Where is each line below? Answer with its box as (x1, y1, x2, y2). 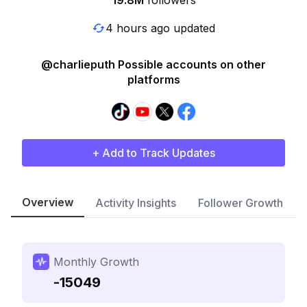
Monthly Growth (53, 255, 139, 269)
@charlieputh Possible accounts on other (41, 58, 266, 71)
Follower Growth (198, 196, 283, 210)
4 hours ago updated (106, 21, 215, 35)
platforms (127, 73, 180, 86)
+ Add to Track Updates (92, 146, 215, 160)
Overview (22, 195, 73, 209)
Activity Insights (95, 196, 176, 210)
